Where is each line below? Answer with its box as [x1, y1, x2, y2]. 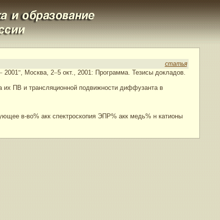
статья [165, 60, 187, 67]
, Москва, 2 [20, 69, 54, 76]
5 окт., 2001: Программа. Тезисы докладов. [57, 69, 186, 76]
